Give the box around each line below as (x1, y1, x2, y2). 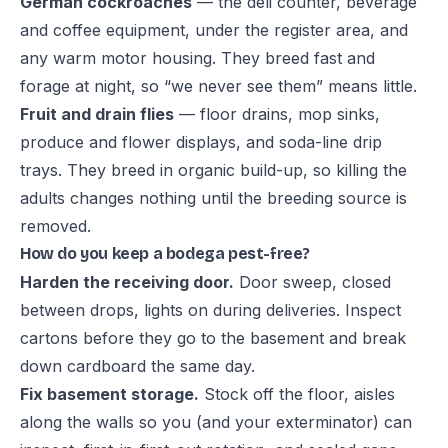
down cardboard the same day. (20, 356, 255, 376)
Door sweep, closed (234, 272, 391, 292)
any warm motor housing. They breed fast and (20, 48, 375, 68)
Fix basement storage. (20, 384, 199, 404)
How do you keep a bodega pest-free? (20, 244, 310, 263)
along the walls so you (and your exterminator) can (20, 412, 412, 432)
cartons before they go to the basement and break (20, 328, 406, 348)
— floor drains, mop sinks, (174, 104, 380, 124)
